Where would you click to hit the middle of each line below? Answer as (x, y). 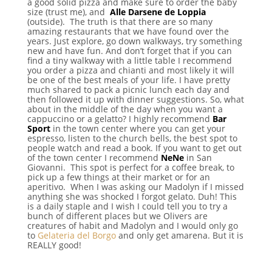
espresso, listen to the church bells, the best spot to (132, 138)
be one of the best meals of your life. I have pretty (128, 80)
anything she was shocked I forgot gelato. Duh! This (132, 196)
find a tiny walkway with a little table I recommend (129, 60)
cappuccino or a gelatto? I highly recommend (120, 118)
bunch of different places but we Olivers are (117, 216)
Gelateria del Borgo (76, 235)
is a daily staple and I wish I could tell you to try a (127, 206)
